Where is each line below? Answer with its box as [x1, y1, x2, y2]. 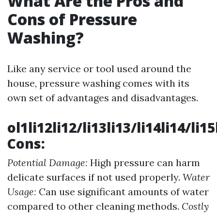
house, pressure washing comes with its [7, 77, 189, 89]
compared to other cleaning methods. [7, 200, 182, 212]
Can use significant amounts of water [36, 185, 209, 198]
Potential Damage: [7, 156, 88, 169]
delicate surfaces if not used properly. [7, 170, 183, 183]
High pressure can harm [88, 156, 200, 169]
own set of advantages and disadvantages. [7, 91, 198, 104]
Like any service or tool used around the [7, 62, 191, 75]
